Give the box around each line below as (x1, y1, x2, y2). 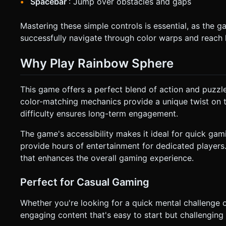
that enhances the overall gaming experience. (20, 153, 194, 163)
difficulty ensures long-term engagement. (20, 108, 178, 119)
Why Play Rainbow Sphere (20, 55, 174, 71)
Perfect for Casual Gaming (20, 176, 149, 189)
